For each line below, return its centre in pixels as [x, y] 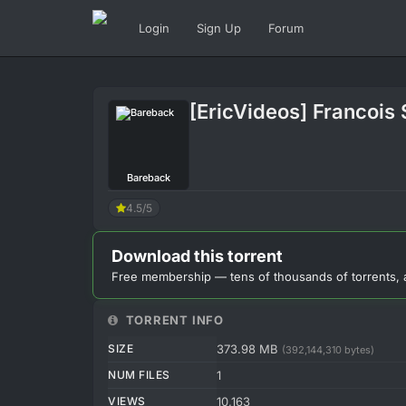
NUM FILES [139, 375]
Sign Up [219, 28]
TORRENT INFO [173, 320]
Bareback [149, 178]
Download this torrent [197, 256]
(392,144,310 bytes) [328, 350]
